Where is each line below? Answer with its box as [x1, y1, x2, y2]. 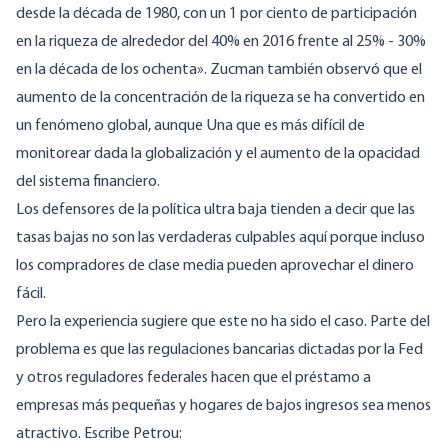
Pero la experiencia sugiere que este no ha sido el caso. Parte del [16, 314, 430, 331]
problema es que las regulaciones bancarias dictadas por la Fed [16, 342, 423, 359]
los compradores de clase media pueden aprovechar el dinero [16, 258, 414, 275]
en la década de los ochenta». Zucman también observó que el [16, 62, 422, 79]
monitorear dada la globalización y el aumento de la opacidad [16, 146, 420, 163]
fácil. [16, 286, 46, 303]
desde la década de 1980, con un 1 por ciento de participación [16, 6, 417, 23]
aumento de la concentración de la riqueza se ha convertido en [16, 90, 425, 107]
